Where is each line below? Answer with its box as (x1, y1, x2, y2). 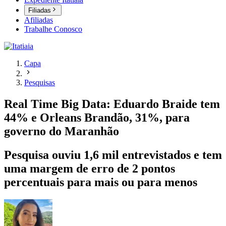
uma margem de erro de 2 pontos (4, 162, 175, 176)
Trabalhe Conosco (24, 25, 82, 34)
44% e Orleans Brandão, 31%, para (4, 111, 190, 125)
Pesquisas (24, 78, 55, 87)
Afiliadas (24, 16, 53, 25)
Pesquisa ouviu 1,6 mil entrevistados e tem (4, 148, 222, 162)
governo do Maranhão (4, 125, 119, 138)
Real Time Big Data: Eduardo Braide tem (4, 97, 220, 111)
